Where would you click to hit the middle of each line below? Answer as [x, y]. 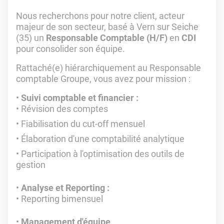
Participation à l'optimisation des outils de [103, 154]
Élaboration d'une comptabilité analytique [103, 139]
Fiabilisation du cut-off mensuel [83, 124]
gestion [31, 165]
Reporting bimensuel [62, 199]
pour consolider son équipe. [70, 49]
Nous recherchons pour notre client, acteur [100, 16]
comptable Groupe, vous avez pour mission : [103, 79]
